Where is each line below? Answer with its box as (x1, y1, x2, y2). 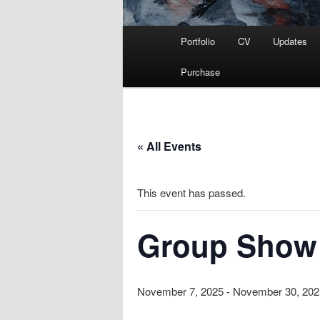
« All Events (137, 138, 201, 155)
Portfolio (181, 34, 216, 49)
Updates (273, 34, 308, 49)
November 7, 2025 (137, 284, 224, 299)
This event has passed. (137, 185, 246, 201)
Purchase (181, 65, 221, 79)
